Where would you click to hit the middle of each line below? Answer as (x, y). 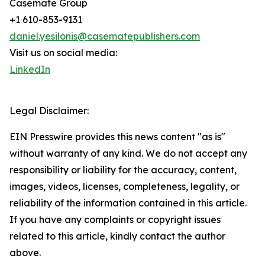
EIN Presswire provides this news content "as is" (117, 137)
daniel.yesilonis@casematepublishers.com (105, 36)
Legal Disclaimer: (49, 111)
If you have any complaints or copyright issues (115, 220)
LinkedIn (30, 70)
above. (25, 253)
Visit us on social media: (63, 53)
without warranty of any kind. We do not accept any (128, 153)
